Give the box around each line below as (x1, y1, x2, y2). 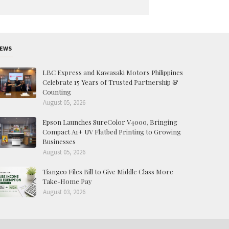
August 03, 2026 (43, 187, 85, 196)
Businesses (42, 136, 76, 146)
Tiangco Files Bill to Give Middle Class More (42, 167, 173, 176)
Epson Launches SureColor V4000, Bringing (42, 117, 177, 126)
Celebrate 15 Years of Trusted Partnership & (42, 77, 178, 86)
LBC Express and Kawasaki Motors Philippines (42, 67, 183, 77)
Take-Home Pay (42, 176, 92, 186)
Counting (42, 87, 71, 96)
